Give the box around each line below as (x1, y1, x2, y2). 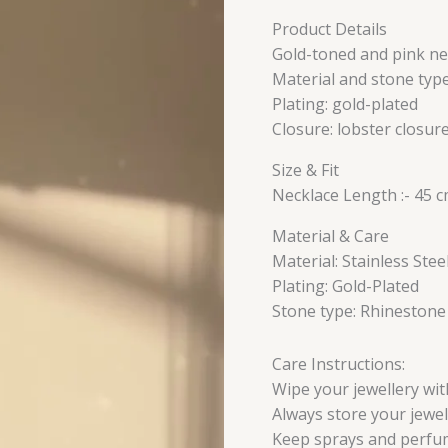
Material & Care (272, 225, 389, 248)
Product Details (272, 18, 387, 41)
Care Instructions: (272, 353, 405, 376)
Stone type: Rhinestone (272, 300, 446, 323)
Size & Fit (272, 159, 339, 182)
